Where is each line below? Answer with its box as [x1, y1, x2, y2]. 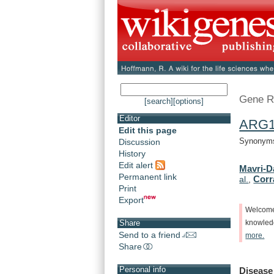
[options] [173, 97, 204, 106]
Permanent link [119, 171, 177, 182]
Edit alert [119, 160, 155, 170]
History [119, 149, 146, 159]
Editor [119, 114, 140, 124]
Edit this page [119, 125, 177, 136]
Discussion [119, 137, 160, 147]
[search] [144, 97, 173, 106]
